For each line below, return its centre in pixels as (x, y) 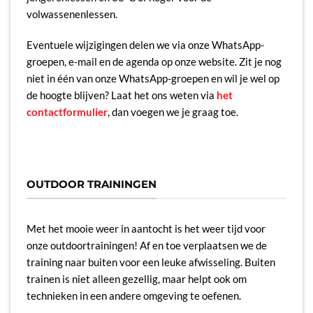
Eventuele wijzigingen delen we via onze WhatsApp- (145, 44)
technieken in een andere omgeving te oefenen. (133, 296)
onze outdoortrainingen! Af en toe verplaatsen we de (146, 246)
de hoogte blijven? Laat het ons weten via (121, 95)
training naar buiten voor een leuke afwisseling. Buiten (151, 262)
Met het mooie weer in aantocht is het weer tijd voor (146, 229)
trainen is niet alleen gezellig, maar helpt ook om (136, 279)
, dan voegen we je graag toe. (173, 111)
